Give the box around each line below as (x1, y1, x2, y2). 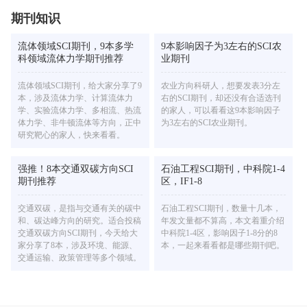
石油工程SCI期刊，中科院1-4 (161, 164, 286, 175)
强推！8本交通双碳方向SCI (18, 164, 134, 175)
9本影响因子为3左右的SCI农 (161, 41, 282, 52)
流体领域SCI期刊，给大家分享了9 (18, 81, 142, 91)
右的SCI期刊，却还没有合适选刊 (161, 93, 282, 103)
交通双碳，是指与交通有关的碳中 (18, 204, 141, 214)
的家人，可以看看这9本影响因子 (161, 106, 281, 116)
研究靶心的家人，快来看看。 (18, 130, 125, 140)
